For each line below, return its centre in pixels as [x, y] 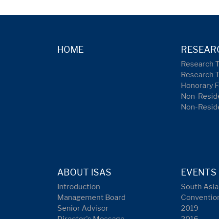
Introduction [79, 186]
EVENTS [199, 172]
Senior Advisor [83, 208]
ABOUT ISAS [84, 172]
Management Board [91, 197]
